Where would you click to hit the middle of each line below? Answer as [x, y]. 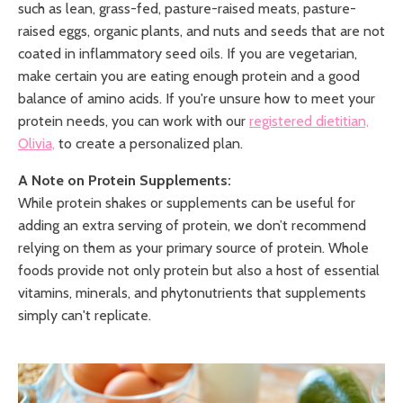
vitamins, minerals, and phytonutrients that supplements [192, 292]
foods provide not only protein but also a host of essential [199, 270]
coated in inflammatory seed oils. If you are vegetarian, [188, 53]
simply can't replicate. [85, 315]
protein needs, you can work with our [134, 121]
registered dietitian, [309, 121]
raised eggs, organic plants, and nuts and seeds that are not [201, 31]
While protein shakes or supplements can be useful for [187, 202]
